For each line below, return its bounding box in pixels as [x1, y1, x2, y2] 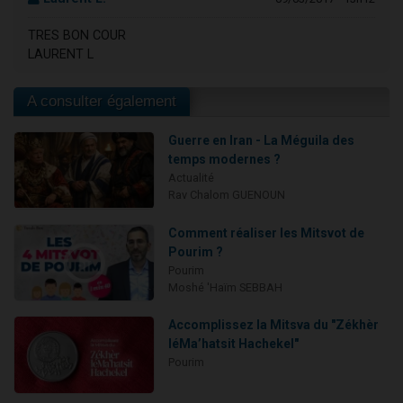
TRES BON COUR [28, 28, 126, 44]
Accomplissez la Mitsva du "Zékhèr [167, 318, 379, 333]
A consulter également [27, 93, 176, 111]
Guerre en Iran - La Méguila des [167, 133, 354, 148]
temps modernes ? [167, 152, 281, 167]
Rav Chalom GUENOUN [167, 188, 285, 202]
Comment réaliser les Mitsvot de [167, 225, 364, 240]
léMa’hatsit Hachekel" [167, 336, 299, 352]
